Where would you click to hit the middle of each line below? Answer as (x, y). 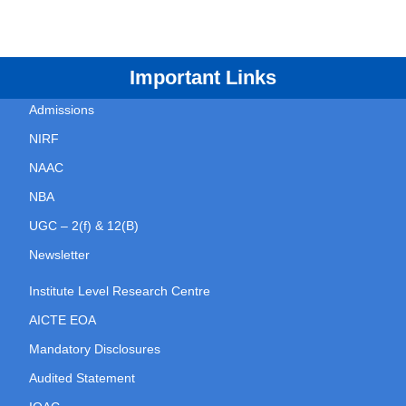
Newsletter (59, 255)
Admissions (62, 110)
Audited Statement (82, 378)
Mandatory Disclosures (95, 349)
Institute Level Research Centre (120, 291)
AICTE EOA (63, 320)
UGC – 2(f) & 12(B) (84, 226)
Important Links (203, 78)
